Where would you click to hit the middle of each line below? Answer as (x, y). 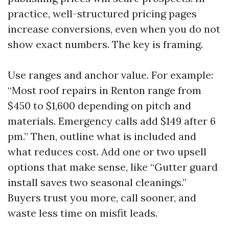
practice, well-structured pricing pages (102, 14)
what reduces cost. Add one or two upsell (107, 152)
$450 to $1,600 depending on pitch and (99, 106)
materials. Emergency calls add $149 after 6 (112, 121)
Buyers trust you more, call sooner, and (102, 198)
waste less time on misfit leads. (83, 213)
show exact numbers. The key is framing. (105, 44)
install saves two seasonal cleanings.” (97, 182)
